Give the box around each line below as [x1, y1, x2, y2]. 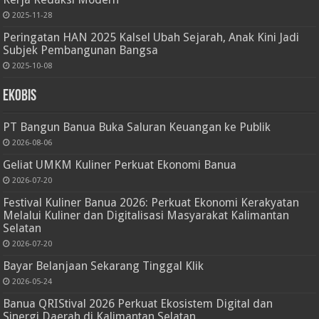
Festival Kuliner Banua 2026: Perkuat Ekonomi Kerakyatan [3, 195, 300, 209]
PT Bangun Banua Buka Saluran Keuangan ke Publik [3, 120, 271, 134]
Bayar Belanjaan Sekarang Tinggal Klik [3, 258, 204, 273]
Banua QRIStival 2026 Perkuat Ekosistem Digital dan [3, 296, 273, 310]
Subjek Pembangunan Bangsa [3, 43, 159, 57]
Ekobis [3, 88, 37, 105]
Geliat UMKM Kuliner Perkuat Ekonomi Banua [3, 157, 237, 172]
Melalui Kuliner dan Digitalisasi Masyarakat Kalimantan [3, 208, 290, 222]
